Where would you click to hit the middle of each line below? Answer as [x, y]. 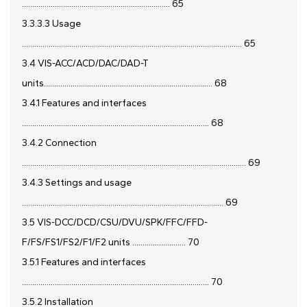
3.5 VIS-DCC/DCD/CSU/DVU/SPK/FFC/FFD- [115, 223]
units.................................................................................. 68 [124, 84]
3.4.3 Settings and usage [77, 183]
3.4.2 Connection [59, 143]
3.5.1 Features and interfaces [84, 262]
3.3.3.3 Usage [51, 24]
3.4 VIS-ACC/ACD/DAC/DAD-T [85, 64]
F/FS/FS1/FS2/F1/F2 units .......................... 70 [111, 243]
